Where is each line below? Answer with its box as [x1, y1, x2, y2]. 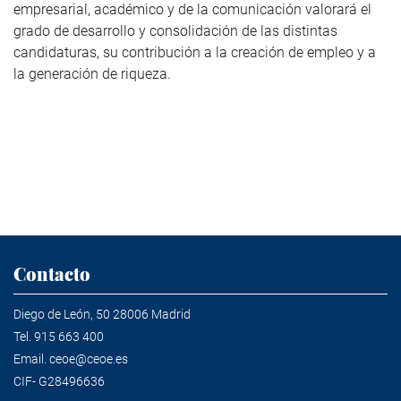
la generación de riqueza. [13, 64, 171, 82]
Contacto [13, 260, 90, 286]
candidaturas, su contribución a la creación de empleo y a [13, 43, 376, 61]
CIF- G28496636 [13, 373, 105, 388]
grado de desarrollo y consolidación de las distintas [13, 21, 337, 39]
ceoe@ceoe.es [49, 351, 128, 366]
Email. [13, 351, 49, 366]
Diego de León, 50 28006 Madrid [13, 306, 191, 321]
